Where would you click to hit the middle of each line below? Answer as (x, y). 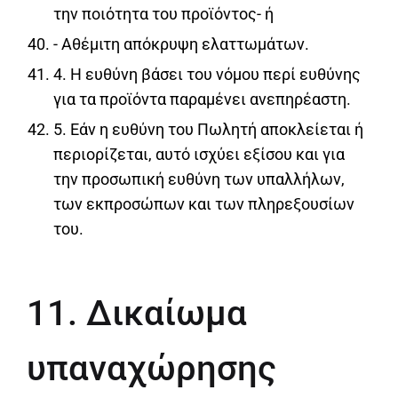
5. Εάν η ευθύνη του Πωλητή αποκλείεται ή (208, 130)
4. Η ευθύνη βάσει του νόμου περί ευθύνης (207, 75)
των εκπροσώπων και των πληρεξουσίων (204, 204)
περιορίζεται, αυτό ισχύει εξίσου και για (199, 155)
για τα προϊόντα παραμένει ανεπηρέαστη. (202, 99)
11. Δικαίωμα (137, 314)
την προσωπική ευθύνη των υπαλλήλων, (199, 179)
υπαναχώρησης (151, 369)
